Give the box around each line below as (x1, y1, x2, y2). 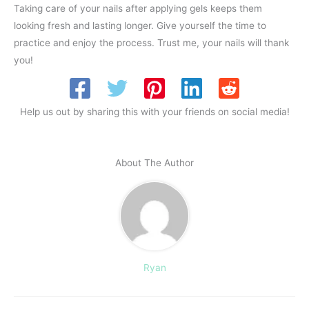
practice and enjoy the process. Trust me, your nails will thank (14, 37, 289, 48)
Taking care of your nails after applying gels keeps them (14, 2, 262, 14)
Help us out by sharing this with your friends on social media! (19, 106, 290, 118)
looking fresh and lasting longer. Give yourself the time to (14, 19, 266, 31)
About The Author (115, 157, 194, 168)
